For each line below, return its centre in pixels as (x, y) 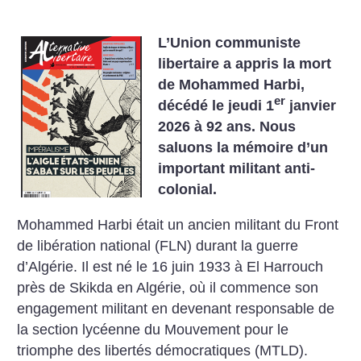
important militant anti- (237, 168)
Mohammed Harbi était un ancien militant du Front (178, 224)
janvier (311, 106)
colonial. (188, 189)
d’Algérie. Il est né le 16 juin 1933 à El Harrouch (170, 266)
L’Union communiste (230, 43)
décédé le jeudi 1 (216, 106)
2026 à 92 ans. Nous (227, 127)
